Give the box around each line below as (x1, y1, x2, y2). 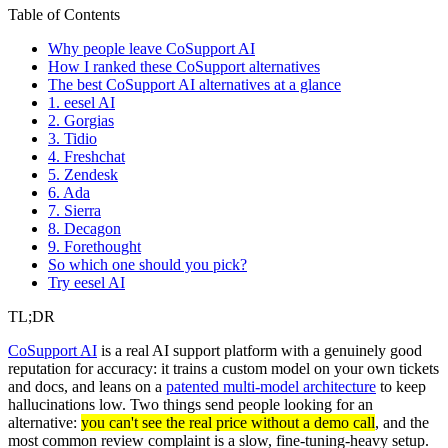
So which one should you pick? (48, 255, 247, 273)
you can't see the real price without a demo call (81, 413, 375, 431)
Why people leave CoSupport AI (48, 39, 255, 57)
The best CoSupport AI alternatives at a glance (48, 75, 341, 93)
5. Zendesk (48, 165, 118, 183)
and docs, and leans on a (8, 377, 166, 395)
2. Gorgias (48, 111, 114, 129)
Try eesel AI (48, 273, 125, 291)
